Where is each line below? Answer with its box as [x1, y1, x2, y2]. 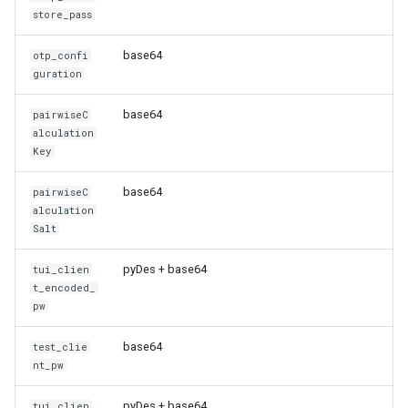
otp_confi [33, 48, 89, 62]
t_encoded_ [33, 280, 97, 294]
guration [33, 66, 83, 80]
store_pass [33, 7, 93, 21]
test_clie [33, 340, 88, 353]
